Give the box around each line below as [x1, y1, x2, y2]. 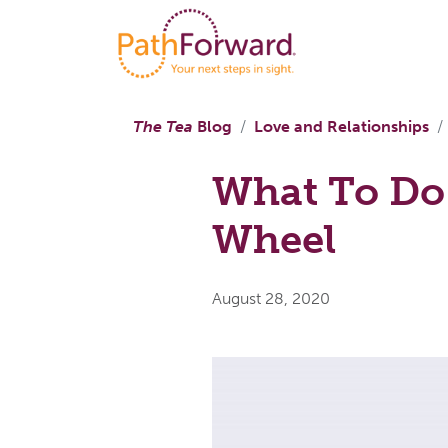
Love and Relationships [254, 116, 429, 136]
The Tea [133, 116, 193, 136]
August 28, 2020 [212, 288, 330, 308]
